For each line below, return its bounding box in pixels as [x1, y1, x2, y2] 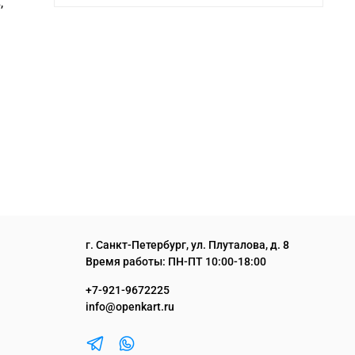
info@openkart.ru [86, 300, 174, 314]
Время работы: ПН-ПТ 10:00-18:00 [86, 255, 266, 269]
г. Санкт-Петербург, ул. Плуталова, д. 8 [86, 239, 289, 253]
